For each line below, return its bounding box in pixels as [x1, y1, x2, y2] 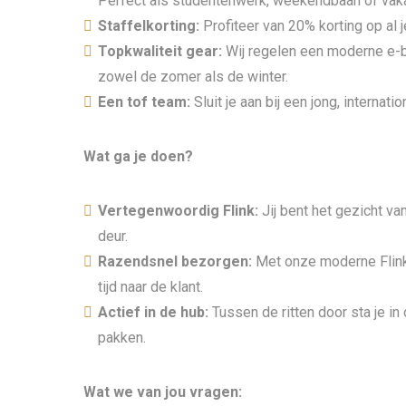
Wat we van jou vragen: [83, 383, 242, 401]
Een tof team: [98, 93, 194, 111]
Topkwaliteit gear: [98, 43, 226, 60]
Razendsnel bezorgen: [98, 253, 256, 270]
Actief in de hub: [98, 304, 212, 321]
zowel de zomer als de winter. [98, 68, 288, 85]
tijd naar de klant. [98, 278, 203, 295]
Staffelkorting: [98, 17, 203, 34]
